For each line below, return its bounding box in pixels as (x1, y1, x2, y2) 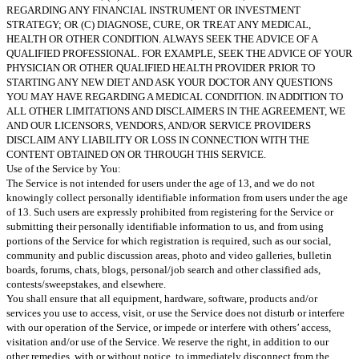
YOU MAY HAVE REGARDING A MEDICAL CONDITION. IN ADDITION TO (6, 90, 343, 103)
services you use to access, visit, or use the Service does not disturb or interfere (6, 306, 345, 319)
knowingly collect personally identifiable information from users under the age (6, 191, 348, 204)
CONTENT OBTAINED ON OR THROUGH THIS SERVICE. (6, 147, 266, 160)
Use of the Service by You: (6, 162, 121, 175)
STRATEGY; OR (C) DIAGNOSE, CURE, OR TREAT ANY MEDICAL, (6, 18, 311, 30)
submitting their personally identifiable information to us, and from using (6, 220, 324, 232)
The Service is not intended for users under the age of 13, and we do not (6, 176, 315, 189)
